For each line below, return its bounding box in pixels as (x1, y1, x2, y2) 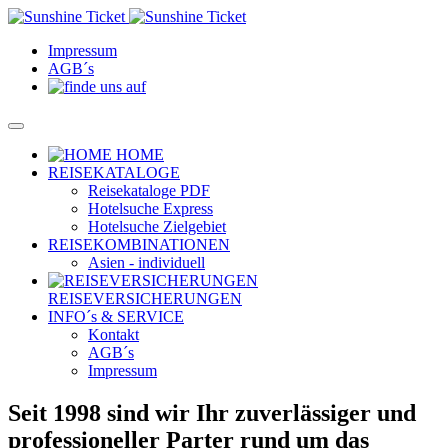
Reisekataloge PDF (88, 182, 210, 199)
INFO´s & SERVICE (48, 308, 184, 325)
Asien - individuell (88, 254, 205, 271)
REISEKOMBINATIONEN (48, 236, 230, 253)
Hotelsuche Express (88, 200, 213, 217)
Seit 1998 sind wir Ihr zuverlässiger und (8, 399, 416, 426)
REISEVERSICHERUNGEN (48, 290, 242, 307)
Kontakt (88, 326, 139, 343)
